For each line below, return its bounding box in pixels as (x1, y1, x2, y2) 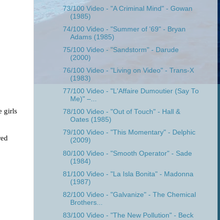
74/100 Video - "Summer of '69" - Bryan (62, 25, 186, 33)
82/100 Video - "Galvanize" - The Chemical (62, 191, 196, 198)
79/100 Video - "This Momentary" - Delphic (62, 129, 195, 137)
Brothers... (70, 198, 103, 206)
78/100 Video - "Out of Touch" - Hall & (62, 108, 180, 116)
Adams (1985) (70, 33, 114, 41)
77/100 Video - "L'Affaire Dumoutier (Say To (62, 87, 199, 95)
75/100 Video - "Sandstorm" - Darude (62, 46, 179, 54)
